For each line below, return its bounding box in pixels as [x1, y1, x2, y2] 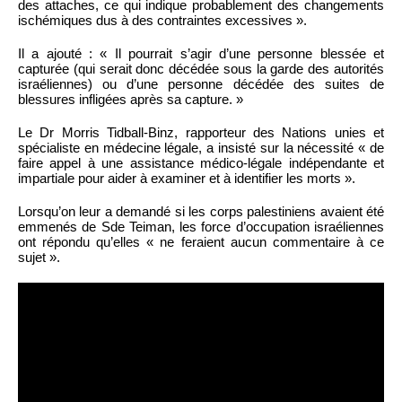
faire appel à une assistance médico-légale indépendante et [18, 154, 384, 170]
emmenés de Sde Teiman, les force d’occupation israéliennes [18, 218, 384, 234]
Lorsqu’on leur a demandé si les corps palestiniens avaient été [18, 203, 384, 219]
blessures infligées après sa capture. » [18, 91, 243, 107]
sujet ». [18, 249, 60, 265]
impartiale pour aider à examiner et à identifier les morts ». [18, 170, 355, 186]
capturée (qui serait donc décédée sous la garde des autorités [18, 60, 384, 76]
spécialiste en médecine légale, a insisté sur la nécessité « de [18, 139, 384, 155]
